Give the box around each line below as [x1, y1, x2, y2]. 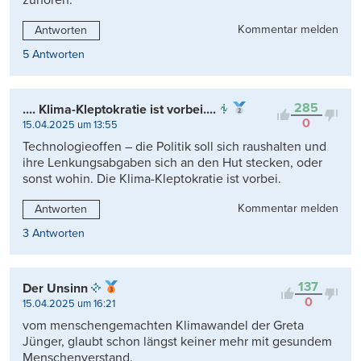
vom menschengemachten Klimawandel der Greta [23, 317, 304, 334]
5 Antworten [23, 47, 85, 61]
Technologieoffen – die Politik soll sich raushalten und [23, 138, 326, 155]
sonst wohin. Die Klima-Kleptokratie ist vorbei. [23, 170, 281, 187]
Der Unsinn [23, 280, 88, 297]
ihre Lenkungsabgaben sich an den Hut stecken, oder [23, 154, 322, 171]
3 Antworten [23, 226, 85, 240]
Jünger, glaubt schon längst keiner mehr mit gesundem [23, 333, 332, 350]
